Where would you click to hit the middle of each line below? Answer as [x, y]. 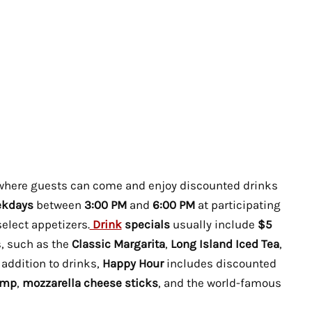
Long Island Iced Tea [225, 243]
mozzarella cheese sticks [90, 282]
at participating [237, 204]
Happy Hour [133, 263]
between [57, 204]
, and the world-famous [219, 282]
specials [146, 224]
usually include [215, 224]
